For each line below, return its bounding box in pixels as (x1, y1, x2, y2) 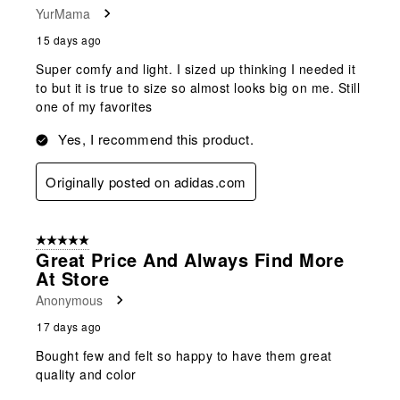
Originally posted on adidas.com (46, 171, 246, 191)
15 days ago (37, 31, 102, 47)
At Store (36, 264, 109, 291)
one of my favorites (36, 96, 153, 115)
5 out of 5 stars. (36, 232, 118, 249)
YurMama (36, 4, 90, 22)
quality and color (36, 364, 137, 383)
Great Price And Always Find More (36, 246, 344, 272)
